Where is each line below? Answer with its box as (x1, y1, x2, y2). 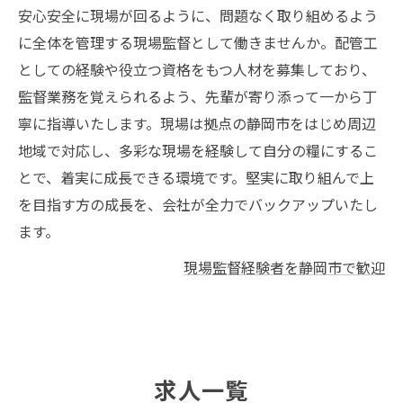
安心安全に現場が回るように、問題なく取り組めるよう (18, 4, 378, 26)
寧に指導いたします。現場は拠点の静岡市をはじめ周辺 (18, 112, 376, 134)
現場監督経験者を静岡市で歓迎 (184, 256, 385, 278)
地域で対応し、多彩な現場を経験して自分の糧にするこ (18, 139, 378, 161)
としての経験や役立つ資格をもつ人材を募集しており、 (18, 58, 376, 80)
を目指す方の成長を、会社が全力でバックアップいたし (18, 193, 378, 215)
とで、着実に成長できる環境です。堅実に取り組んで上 (18, 166, 374, 188)
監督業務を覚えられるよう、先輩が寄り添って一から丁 (18, 85, 377, 107)
